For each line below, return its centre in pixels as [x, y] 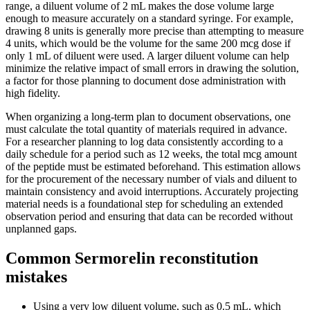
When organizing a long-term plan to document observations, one [148, 116]
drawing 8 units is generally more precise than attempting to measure [155, 30]
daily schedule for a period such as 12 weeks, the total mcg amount [151, 154]
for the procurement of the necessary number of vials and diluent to [151, 179]
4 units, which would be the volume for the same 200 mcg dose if [148, 43]
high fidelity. [33, 93]
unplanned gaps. [41, 228]
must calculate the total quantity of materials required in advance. [146, 129]
